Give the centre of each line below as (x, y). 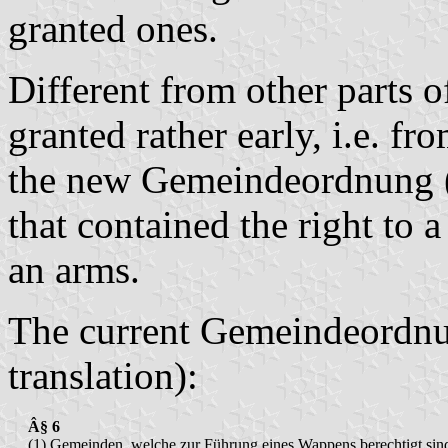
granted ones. (113, 29)
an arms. (74, 270)
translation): (103, 376)
